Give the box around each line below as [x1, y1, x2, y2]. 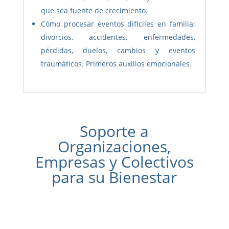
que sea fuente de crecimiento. [40, 5, 148, 15]
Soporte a [80, 120, 149, 142]
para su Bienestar [52, 166, 177, 188]
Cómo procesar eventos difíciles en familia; [40, 18, 196, 29]
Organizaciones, [58, 135, 171, 157]
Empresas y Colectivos [35, 151, 194, 172]
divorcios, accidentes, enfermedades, [40, 32, 196, 42]
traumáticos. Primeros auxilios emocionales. [40, 58, 192, 68]
